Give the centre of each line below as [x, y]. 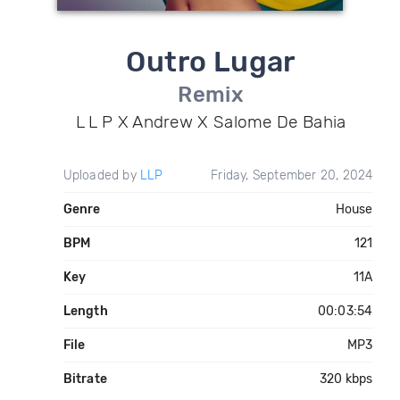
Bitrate [85, 379]
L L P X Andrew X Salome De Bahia [211, 122]
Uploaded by [101, 175]
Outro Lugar [211, 62]
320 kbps [346, 379]
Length [85, 311]
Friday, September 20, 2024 [292, 175]
